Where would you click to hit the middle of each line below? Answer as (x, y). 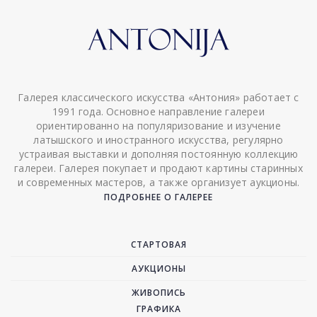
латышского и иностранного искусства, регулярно (158, 140)
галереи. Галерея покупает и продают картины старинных (158, 168)
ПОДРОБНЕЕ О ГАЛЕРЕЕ (158, 197)
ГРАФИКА (158, 309)
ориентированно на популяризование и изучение (158, 126)
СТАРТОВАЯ (158, 244)
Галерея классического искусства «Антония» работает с (158, 97)
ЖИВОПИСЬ (158, 293)
